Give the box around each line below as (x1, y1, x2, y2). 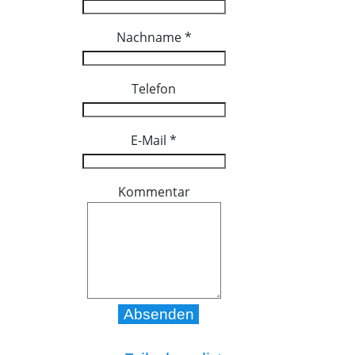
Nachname (116, 28, 185, 46)
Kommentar (117, 182, 190, 200)
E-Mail (131, 131, 170, 149)
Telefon (132, 79, 176, 97)
